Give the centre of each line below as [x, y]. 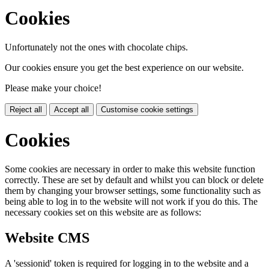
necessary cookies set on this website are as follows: [103, 213]
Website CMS [47, 238]
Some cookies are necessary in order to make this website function [130, 169]
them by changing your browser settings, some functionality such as [133, 191]
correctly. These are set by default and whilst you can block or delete [134, 180]
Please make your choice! [53, 88]
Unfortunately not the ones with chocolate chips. [96, 47]
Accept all [71, 110]
